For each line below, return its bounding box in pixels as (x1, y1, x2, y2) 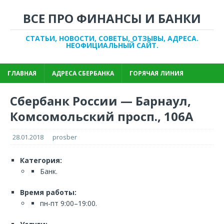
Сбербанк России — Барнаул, (10, 92, 191, 109)
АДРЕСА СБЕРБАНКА (52, 69, 114, 77)
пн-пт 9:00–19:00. (40, 198, 97, 208)
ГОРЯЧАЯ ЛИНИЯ (129, 69, 183, 77)
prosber (52, 132, 77, 141)
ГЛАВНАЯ (7, 69, 36, 77)
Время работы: (20, 187, 76, 197)
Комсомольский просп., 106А (10, 108, 193, 124)
